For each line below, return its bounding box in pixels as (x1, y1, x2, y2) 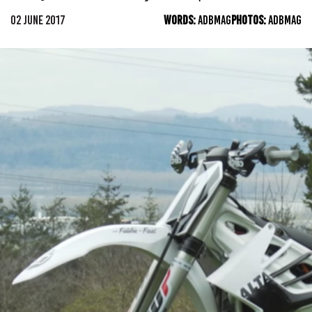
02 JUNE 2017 (10, 13, 65, 28)
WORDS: (164, 13, 198, 28)
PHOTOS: (231, 13, 268, 28)
